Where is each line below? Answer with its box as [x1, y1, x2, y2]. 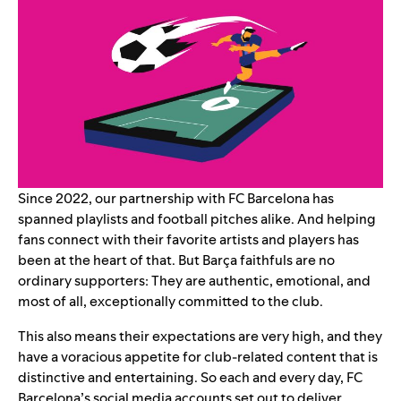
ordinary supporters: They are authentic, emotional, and [18, 270, 371, 290]
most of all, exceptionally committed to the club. [18, 291, 326, 311]
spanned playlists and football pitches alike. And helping [18, 209, 376, 228]
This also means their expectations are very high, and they [18, 326, 382, 346]
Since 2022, [18, 188, 95, 208]
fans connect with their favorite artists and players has [18, 229, 359, 249]
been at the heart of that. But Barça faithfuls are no [18, 250, 335, 269]
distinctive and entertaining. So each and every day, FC [18, 367, 363, 387]
